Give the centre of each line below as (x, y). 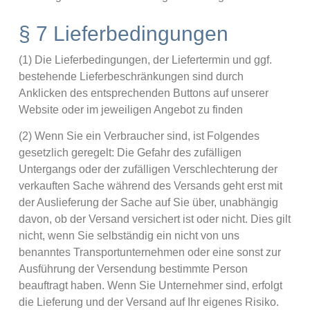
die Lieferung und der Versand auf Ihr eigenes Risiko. (148, 302)
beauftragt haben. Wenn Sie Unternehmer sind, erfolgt (150, 286)
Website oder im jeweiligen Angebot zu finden (130, 109)
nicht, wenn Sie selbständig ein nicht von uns (129, 236)
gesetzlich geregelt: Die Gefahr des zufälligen (130, 153)
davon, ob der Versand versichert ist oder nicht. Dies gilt (154, 219)
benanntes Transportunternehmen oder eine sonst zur (149, 253)
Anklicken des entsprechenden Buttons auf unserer (143, 93)
